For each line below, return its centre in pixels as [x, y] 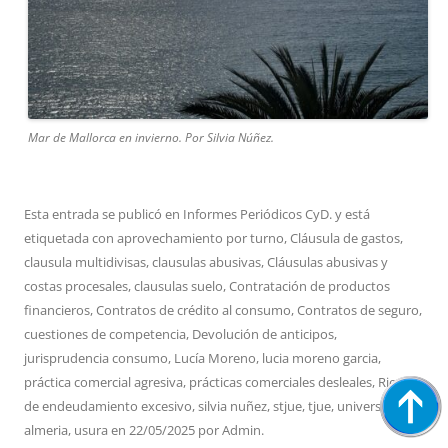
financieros [57, 310]
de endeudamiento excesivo [108, 406]
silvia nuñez [232, 406]
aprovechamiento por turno [200, 238]
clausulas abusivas [206, 262]
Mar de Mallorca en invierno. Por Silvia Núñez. [151, 138]
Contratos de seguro [358, 310]
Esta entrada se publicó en [103, 214]
